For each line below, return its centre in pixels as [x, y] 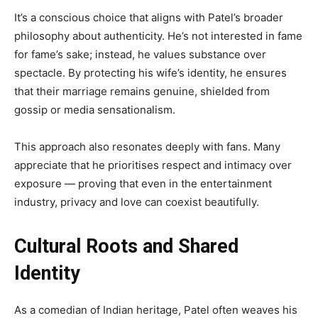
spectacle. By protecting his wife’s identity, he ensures [150, 73]
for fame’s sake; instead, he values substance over [140, 55]
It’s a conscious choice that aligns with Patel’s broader [149, 18]
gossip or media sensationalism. [95, 110]
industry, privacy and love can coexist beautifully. [137, 202]
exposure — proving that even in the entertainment [143, 184]
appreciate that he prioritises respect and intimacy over [153, 165]
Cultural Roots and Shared [126, 247]
